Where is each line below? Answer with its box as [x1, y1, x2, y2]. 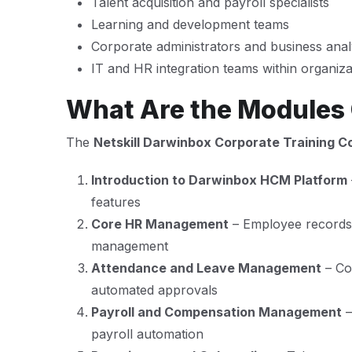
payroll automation [91, 326, 203, 342]
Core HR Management [91, 216, 229, 232]
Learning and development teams [91, 16, 289, 32]
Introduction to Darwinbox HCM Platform [91, 172, 347, 188]
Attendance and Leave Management [91, 260, 321, 276]
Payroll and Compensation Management [91, 304, 342, 320]
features [91, 194, 141, 210]
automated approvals [91, 282, 218, 298]
